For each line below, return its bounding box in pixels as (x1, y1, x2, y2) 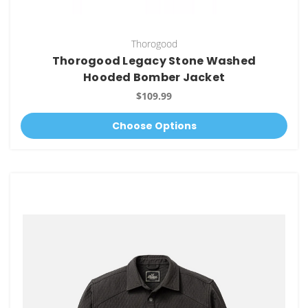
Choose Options (111, 118, 197, 133)
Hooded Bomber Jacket (83, 69, 225, 85)
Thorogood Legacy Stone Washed (52, 52, 256, 69)
